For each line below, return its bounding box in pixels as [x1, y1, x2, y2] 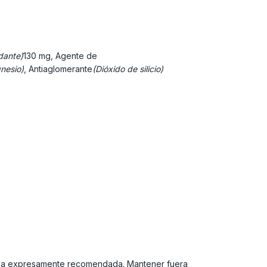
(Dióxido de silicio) [92, 64, 163, 74]
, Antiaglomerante [23, 64, 92, 74]
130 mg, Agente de [23, 51, 97, 61]
